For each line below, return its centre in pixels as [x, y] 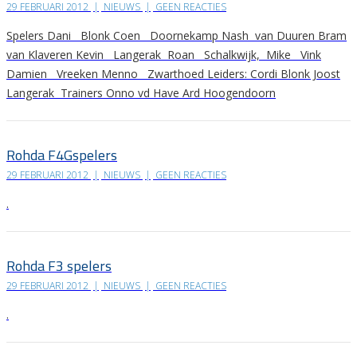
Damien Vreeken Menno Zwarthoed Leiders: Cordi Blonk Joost [173, 74]
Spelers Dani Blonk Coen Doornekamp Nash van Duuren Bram [177, 36]
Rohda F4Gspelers [62, 155]
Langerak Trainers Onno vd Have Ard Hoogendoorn [141, 93]
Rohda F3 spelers [59, 266]
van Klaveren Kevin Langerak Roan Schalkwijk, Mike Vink [164, 55]
